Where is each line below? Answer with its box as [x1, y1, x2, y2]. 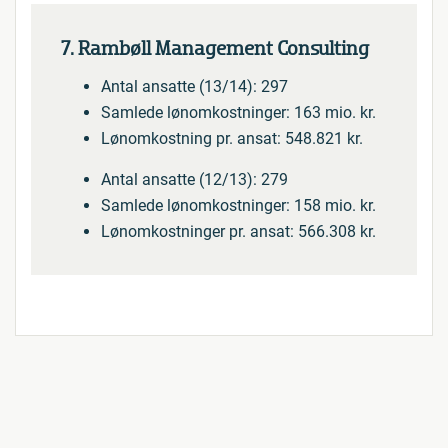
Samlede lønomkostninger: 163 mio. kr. [101, 103, 376, 122]
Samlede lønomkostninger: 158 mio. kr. [101, 196, 376, 215]
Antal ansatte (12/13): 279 [101, 170, 288, 189]
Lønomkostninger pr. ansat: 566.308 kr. [101, 222, 376, 241]
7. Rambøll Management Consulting [61, 37, 369, 61]
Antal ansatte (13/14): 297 [101, 77, 288, 96]
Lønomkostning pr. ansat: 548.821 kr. [101, 129, 363, 148]
